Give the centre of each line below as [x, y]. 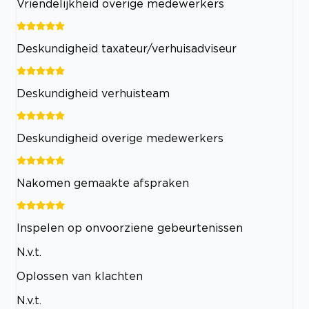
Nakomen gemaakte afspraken [103, 182]
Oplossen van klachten [80, 276]
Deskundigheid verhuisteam [93, 93]
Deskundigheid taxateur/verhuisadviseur [127, 48]
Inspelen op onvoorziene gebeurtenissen [130, 227]
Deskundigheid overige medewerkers [120, 138]
